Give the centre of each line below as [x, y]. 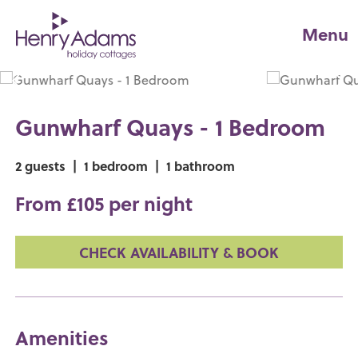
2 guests [42, 166]
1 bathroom [199, 166]
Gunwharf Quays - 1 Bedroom [171, 127]
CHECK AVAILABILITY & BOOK [179, 252]
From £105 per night [104, 203]
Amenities [62, 338]
